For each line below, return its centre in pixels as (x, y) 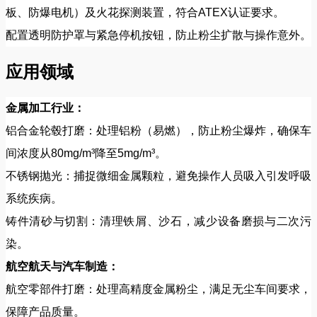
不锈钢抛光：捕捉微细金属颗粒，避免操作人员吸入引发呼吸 (158, 176)
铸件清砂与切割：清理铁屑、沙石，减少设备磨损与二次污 (158, 221)
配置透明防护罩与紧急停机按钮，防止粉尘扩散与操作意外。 (158, 35)
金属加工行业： (45, 108)
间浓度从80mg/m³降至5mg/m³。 (86, 154)
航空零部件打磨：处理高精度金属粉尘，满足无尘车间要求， (158, 289)
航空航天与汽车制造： (62, 267)
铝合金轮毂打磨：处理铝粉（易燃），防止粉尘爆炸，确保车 (158, 131)
